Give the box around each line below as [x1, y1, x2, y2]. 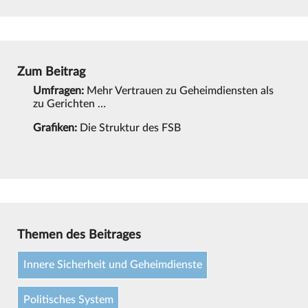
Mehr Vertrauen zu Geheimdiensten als [84, 85, 274, 96]
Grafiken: [33, 122, 78, 133]
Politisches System [23, 294, 113, 305]
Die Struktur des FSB [77, 122, 181, 133]
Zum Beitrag [16, 66, 85, 78]
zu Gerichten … [33, 98, 107, 109]
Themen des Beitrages [16, 228, 141, 241]
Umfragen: [33, 85, 85, 96]
